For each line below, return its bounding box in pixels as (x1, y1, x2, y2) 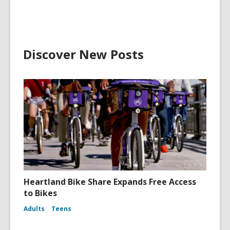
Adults (24, 204, 45, 213)
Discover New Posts (23, 46, 144, 63)
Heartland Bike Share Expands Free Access (24, 176, 196, 187)
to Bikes (24, 187, 57, 199)
